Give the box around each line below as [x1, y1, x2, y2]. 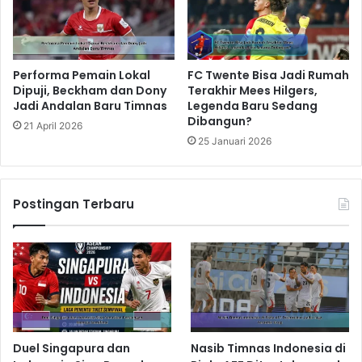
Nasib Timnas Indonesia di [191, 339, 347, 356]
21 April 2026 [23, 120, 82, 133]
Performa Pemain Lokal [13, 67, 150, 84]
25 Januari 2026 [198, 135, 271, 148]
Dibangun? [187, 113, 252, 130]
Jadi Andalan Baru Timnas [13, 98, 167, 115]
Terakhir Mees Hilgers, [187, 82, 318, 99]
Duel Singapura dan [13, 339, 130, 356]
